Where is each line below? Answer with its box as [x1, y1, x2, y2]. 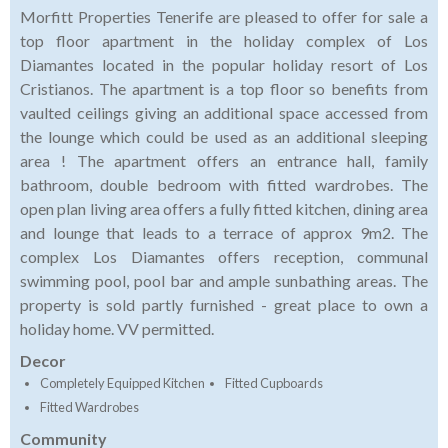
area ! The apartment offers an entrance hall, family [20, 151, 428, 171]
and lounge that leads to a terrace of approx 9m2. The [20, 223, 428, 243]
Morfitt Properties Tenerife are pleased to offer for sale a [20, 7, 428, 27]
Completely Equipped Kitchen [40, 375, 205, 392]
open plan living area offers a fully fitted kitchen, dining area [20, 199, 428, 219]
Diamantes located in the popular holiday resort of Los [20, 55, 428, 75]
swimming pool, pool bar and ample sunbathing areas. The [20, 271, 428, 291]
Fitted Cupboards [225, 375, 323, 392]
